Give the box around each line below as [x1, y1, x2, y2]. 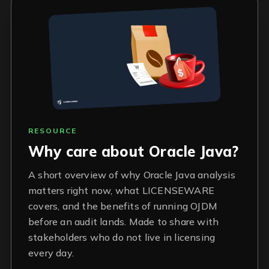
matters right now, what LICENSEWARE [28, 184, 214, 197]
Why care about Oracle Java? [28, 142, 239, 161]
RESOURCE [28, 126, 77, 136]
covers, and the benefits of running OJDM [28, 200, 217, 213]
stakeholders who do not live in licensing [28, 231, 216, 244]
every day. [28, 247, 74, 259]
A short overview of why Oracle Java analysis [28, 169, 235, 181]
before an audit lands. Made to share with [28, 216, 219, 228]
